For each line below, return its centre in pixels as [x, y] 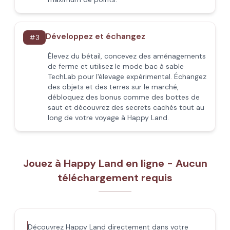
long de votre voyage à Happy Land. [108, 118]
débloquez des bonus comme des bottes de [124, 97]
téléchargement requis [115, 178]
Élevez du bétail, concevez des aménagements [127, 56]
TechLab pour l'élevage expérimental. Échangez [127, 76]
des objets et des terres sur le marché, [113, 87]
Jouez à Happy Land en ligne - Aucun [115, 163]
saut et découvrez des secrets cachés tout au [126, 107]
